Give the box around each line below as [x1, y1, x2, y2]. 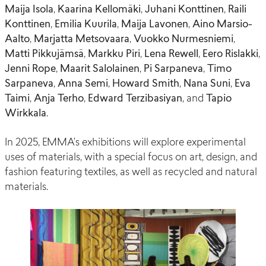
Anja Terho [31, 94, 84, 104]
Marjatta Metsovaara [34, 34, 129, 45]
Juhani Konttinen [145, 5, 224, 15]
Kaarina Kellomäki [55, 5, 141, 15]
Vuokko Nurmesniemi [134, 34, 233, 45]
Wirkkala [5, 109, 46, 119]
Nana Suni [181, 79, 230, 90]
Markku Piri [85, 49, 140, 60]
